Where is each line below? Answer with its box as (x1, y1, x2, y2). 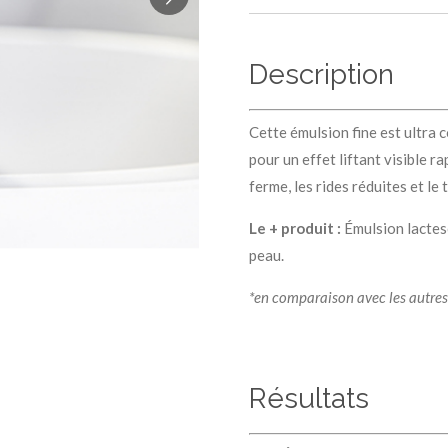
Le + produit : (249, 218, 341, 237)
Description (249, 58, 394, 92)
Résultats (249, 381, 369, 415)
